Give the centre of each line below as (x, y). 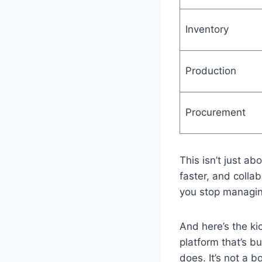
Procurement (215, 112)
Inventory (207, 29)
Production (211, 70)
